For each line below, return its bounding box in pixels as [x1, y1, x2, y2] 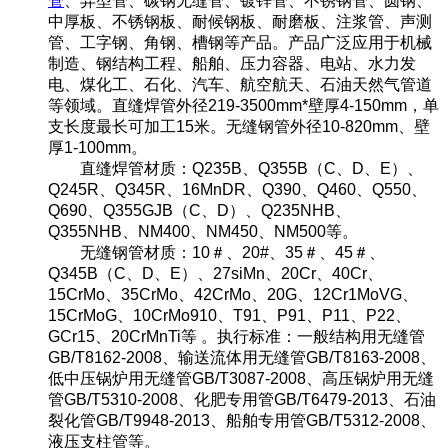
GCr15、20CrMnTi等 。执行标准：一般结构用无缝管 [48, 327, 425, 345]
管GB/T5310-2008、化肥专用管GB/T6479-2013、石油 [48, 390, 436, 408]
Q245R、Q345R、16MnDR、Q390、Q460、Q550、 [48, 180, 427, 198]
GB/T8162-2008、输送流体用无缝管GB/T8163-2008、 [48, 348, 436, 366]
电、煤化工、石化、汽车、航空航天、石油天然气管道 [48, 75, 432, 93]
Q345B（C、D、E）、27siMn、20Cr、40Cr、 [48, 264, 383, 282]
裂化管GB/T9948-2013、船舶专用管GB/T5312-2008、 [48, 411, 436, 429]
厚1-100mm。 [48, 138, 147, 156]
